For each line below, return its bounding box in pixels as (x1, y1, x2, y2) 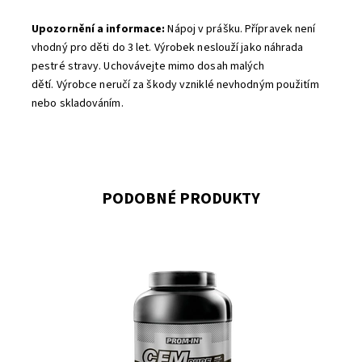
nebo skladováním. (32, 95, 124, 112)
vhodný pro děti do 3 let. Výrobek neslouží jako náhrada (32, 40, 304, 57)
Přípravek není (245, 21, 316, 38)
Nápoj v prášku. (165, 21, 242, 38)
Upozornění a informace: (32, 21, 166, 38)
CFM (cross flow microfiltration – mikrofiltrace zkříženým (42, 299, 316, 316)
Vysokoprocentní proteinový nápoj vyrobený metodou (42, 285, 305, 302)
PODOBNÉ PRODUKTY (102, 187, 260, 211)
